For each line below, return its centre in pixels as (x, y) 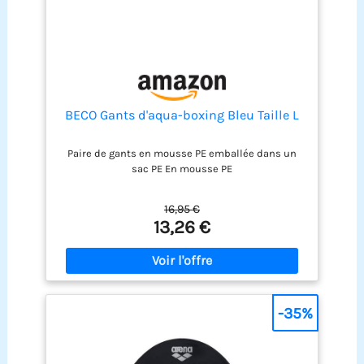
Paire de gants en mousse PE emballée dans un (182, 153)
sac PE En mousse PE (182, 168)
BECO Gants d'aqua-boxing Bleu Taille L (182, 115)
